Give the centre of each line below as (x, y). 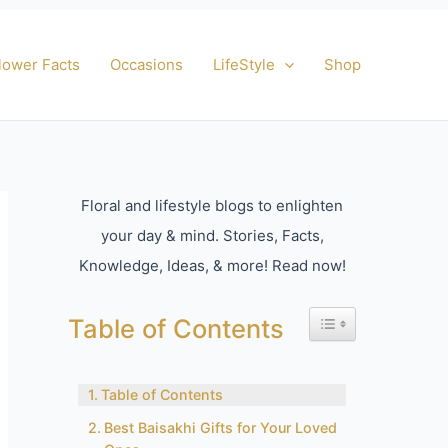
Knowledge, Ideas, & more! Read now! (212, 265)
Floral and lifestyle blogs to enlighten (212, 205)
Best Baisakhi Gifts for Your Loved (220, 427)
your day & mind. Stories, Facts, (212, 235)
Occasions (146, 64)
